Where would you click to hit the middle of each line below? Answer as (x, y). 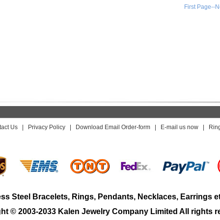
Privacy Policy (46, 127)
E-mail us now (179, 127)
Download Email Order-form (113, 127)
